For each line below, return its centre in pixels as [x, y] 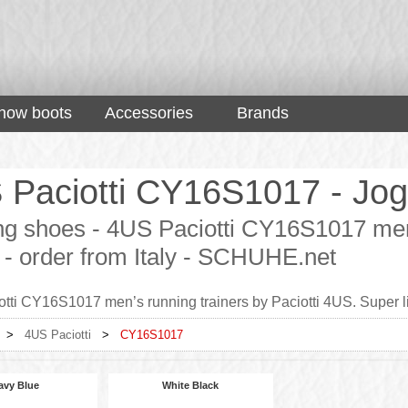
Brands [262, 113]
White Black [191, 386]
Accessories [149, 113]
